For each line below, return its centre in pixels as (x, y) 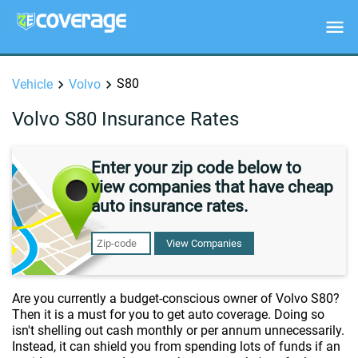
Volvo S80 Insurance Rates (125, 119)
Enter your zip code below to (196, 168)
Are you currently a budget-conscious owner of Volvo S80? (176, 298)
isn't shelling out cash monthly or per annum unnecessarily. (178, 330)
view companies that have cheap (212, 187)
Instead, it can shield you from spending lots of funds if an (176, 346)
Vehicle (32, 84)
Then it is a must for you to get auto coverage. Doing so (168, 314)
